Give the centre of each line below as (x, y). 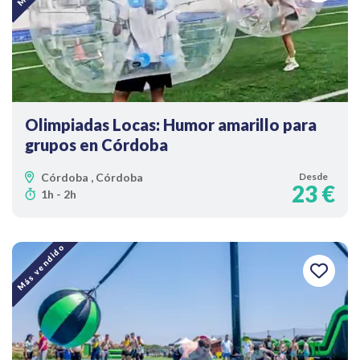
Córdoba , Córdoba (92, 177)
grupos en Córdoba (96, 145)
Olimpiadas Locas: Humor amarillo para (171, 125)
